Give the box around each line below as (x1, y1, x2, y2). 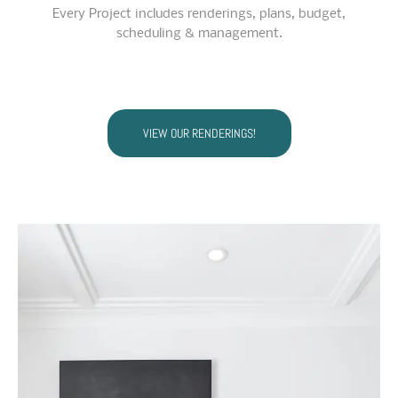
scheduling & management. (115, 27, 283, 42)
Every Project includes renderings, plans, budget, (52, 7, 346, 22)
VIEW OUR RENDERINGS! (142, 125, 256, 142)
